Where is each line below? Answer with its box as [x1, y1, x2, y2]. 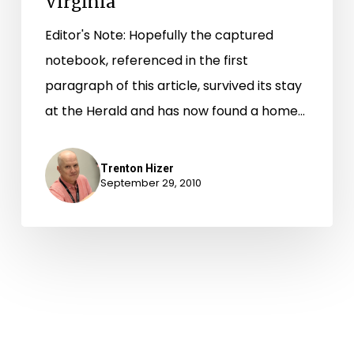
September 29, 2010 [100, 175, 201, 191]
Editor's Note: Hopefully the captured [44, 26, 273, 45]
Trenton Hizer [100, 162, 174, 175]
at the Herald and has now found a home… [44, 102, 305, 121]
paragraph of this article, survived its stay [44, 77, 302, 96]
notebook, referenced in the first [44, 51, 248, 70]
